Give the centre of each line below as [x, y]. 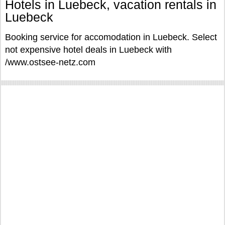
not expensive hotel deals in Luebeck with [88, 50]
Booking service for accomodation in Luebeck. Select [111, 37]
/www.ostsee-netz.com [50, 62]
